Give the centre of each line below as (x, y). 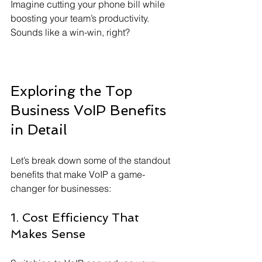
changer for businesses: (61, 188)
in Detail (39, 130)
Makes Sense (48, 234)
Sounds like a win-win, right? (70, 32)
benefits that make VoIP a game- (78, 174)
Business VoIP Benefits (90, 110)
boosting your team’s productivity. (81, 18)
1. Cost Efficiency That (77, 218)
